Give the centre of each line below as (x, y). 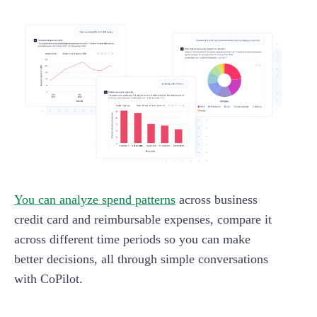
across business (217, 200)
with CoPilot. (48, 279)
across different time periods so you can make (132, 240)
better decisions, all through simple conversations (141, 259)
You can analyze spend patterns (95, 200)
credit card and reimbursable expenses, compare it (143, 220)
